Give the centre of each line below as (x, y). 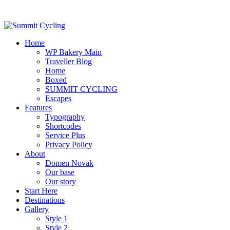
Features (38, 107)
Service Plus (65, 135)
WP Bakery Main (73, 52)
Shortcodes (63, 126)
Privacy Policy (69, 144)
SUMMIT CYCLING (81, 89)
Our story (61, 181)
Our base (60, 172)
